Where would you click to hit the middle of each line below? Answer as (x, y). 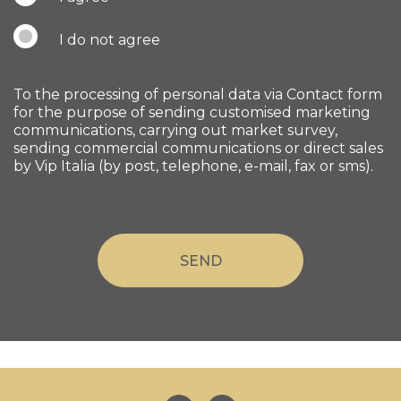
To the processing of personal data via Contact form (198, 94)
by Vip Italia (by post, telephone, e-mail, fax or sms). (193, 166)
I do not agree (110, 39)
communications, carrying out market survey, (175, 130)
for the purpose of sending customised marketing (192, 112)
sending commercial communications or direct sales (198, 148)
